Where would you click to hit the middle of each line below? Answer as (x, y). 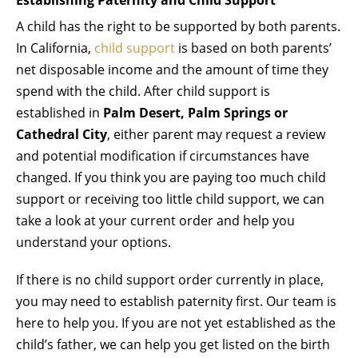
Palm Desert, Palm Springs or (195, 112)
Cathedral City (62, 134)
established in (60, 112)
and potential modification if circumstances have (163, 155)
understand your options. (93, 242)
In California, (55, 48)
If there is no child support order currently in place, (170, 279)
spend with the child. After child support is (143, 91)
